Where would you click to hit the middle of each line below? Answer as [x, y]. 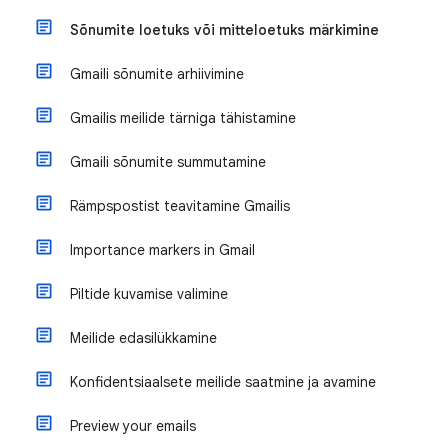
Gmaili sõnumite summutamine [168, 162]
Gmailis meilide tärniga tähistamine [183, 118]
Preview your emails [133, 426]
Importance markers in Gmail [162, 250]
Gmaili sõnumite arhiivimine [157, 74]
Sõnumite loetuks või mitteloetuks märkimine [224, 30]
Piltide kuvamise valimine [149, 294]
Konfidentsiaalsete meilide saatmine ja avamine [223, 382]
